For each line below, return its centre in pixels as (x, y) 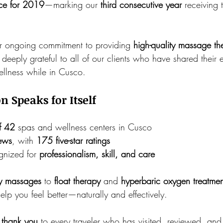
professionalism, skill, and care (97, 154)
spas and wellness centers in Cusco (83, 127)
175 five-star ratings (73, 140)
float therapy (77, 181)
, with (24, 140)
